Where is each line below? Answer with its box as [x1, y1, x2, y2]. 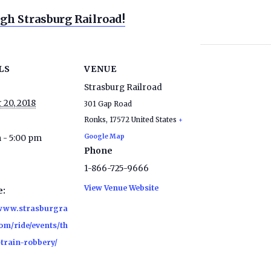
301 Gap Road [84, 99, 132, 108]
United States [131, 115, 177, 124]
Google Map [84, 132, 125, 140]
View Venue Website [84, 183, 158, 192]
